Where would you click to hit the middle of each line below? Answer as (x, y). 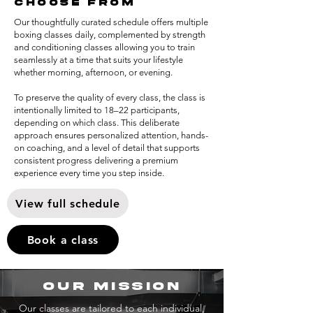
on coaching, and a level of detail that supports (107, 148)
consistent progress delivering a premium (96, 160)
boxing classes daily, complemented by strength (110, 35)
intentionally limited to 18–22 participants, (97, 110)
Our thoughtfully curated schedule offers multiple (111, 22)
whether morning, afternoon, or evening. (94, 72)
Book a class (63, 240)
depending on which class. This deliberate (97, 123)
